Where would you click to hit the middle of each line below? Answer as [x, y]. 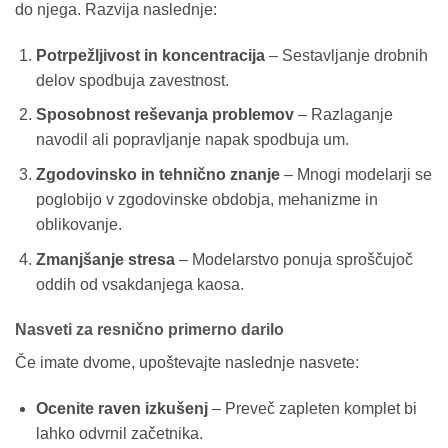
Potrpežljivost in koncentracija [150, 55]
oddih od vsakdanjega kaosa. [139, 284]
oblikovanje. [78, 224]
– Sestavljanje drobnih [346, 55]
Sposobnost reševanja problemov [164, 115]
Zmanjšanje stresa [105, 259]
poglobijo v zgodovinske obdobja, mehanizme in [206, 199]
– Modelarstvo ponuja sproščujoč [293, 259]
